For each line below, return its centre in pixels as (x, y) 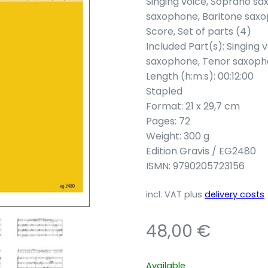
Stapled (164, 91)
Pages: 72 (168, 121)
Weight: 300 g (178, 136)
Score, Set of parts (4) (199, 31)
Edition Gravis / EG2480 (201, 151)
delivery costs (234, 194)
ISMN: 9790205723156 (195, 166)
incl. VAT (164, 194)
